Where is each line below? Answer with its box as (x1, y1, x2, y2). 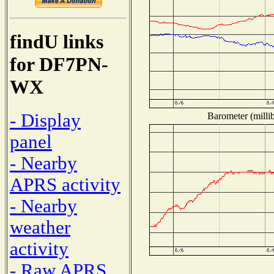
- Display (10, 109, 81, 131)
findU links (10, 31, 103, 53)
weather (10, 217, 70, 238)
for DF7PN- (10, 53, 108, 76)
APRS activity (10, 174, 120, 195)
